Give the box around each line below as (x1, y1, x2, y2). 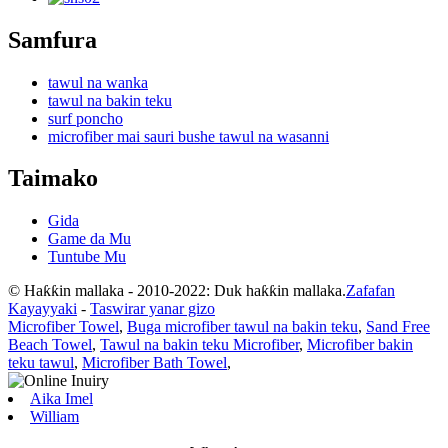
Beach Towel (8, 336, 92, 354)
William (30, 408, 79, 426)
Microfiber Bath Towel (82, 354, 227, 372)
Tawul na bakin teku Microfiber (100, 336, 299, 354)
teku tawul (8, 354, 74, 372)
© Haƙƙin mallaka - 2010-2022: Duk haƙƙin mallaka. (8, 282, 346, 300)
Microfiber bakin (307, 336, 413, 354)
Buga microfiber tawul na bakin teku (127, 318, 358, 336)
